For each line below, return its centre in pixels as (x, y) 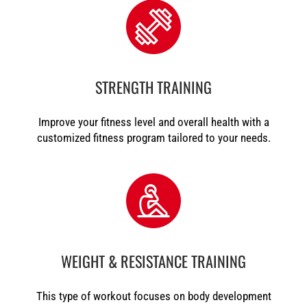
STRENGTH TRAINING (153, 87)
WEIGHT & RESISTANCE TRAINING (153, 261)
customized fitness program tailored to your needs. (153, 138)
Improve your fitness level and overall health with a (153, 122)
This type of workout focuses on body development (153, 296)
